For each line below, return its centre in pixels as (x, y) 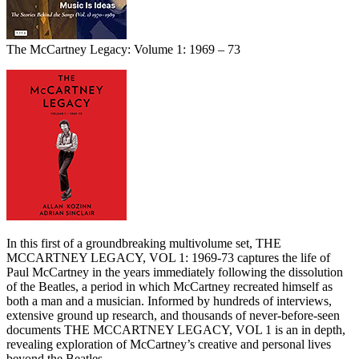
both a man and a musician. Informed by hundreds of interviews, (169, 301)
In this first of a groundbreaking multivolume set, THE (144, 243)
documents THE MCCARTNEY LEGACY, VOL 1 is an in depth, (176, 329)
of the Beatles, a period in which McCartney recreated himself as (169, 286)
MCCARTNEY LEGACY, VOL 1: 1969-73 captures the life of (168, 257)
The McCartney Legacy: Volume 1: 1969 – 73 (123, 49)
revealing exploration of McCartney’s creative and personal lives (169, 344)
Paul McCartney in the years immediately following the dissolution (175, 272)
